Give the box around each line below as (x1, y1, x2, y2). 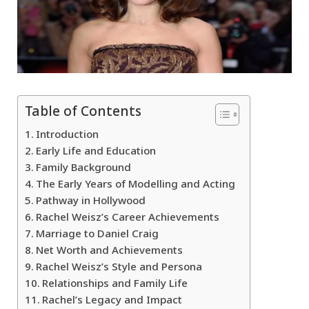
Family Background (36, 157, 132, 179)
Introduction (36, 123, 99, 146)
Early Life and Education (36, 140, 157, 162)
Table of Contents (25, 98, 141, 126)
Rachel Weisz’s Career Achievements (36, 206, 220, 228)
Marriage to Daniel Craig (36, 223, 159, 245)
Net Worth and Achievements (36, 239, 183, 261)
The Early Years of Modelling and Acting (36, 173, 236, 195)
